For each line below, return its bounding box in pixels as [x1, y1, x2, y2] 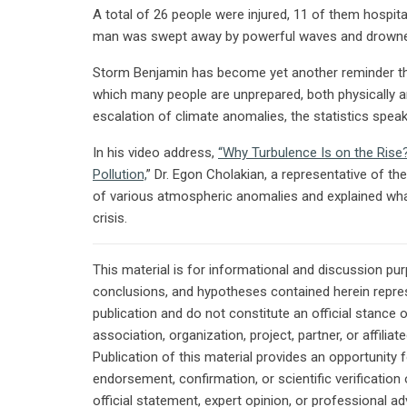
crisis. [93, 209, 127, 226]
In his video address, [93, 144, 218, 161]
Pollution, [93, 165, 146, 183]
